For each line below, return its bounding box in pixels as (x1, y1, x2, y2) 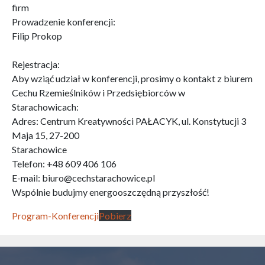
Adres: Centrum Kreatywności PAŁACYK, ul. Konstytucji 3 (12, 115, 246, 127)
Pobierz (99, 210, 131, 221)
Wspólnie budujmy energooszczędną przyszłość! (12, 186, 209, 198)
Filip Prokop (12, 30, 62, 41)
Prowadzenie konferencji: (12, 16, 115, 27)
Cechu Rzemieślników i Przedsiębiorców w (12, 87, 185, 98)
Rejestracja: (12, 59, 60, 70)
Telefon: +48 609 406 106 (12, 158, 117, 169)
